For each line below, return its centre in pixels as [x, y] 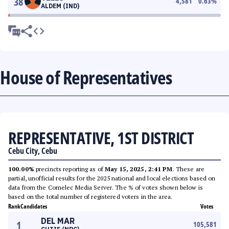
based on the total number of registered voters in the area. [90, 197]
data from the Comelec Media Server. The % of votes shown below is [106, 187]
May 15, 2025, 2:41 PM [139, 169]
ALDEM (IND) [60, 6]
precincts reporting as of [70, 169]
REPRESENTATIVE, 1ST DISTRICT [101, 138]
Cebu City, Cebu [33, 151]
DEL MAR [58, 221]
